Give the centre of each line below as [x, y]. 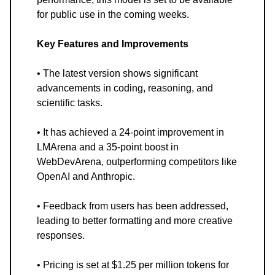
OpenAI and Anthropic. [86, 177]
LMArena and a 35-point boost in [108, 147]
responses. [61, 236]
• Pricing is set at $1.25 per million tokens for [133, 265]
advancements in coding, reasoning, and [125, 88]
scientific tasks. [70, 103]
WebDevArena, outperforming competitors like [137, 162]
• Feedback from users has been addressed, [133, 206]
